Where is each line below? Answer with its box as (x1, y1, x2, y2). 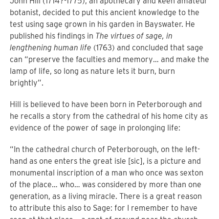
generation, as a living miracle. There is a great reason (10, 192, 202, 201)
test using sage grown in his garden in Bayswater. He (10, 20, 195, 29)
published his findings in (10, 31, 95, 41)
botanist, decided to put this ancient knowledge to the (10, 8, 199, 17)
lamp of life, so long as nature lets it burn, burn (10, 66, 175, 76)
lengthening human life (10, 43, 91, 52)
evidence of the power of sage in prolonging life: (10, 123, 180, 132)
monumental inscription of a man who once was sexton (10, 168, 203, 177)
